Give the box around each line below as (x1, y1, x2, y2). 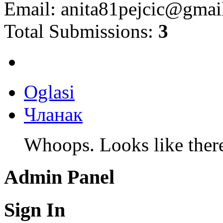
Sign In (4, 198, 65, 221)
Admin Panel (4, 165, 114, 188)
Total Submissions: (4, 20, 158, 42)
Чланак (24, 104, 83, 125)
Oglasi (24, 81, 75, 103)
